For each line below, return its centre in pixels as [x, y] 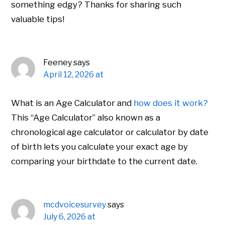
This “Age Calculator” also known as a [86, 118]
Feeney [58, 63]
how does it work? [171, 103]
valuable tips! [38, 19]
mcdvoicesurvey [75, 205]
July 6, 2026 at [70, 217]
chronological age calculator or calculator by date [110, 132]
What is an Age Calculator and [73, 103]
